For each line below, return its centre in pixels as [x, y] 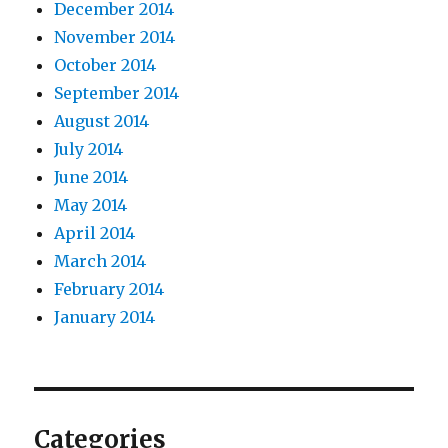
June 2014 [91, 176]
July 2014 [89, 148]
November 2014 [115, 36]
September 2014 [117, 92]
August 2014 [102, 120]
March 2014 [100, 260]
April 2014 [95, 232]
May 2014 [91, 204]
